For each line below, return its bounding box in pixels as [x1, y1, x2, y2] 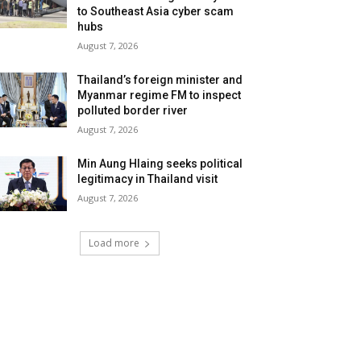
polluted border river [77, 104, 189, 117]
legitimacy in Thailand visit [77, 172, 218, 185]
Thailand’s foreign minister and [77, 73, 243, 86]
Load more [88, 236, 139, 251]
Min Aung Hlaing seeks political [77, 157, 243, 170]
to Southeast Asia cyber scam [77, 5, 234, 18]
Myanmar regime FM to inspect [77, 89, 242, 102]
